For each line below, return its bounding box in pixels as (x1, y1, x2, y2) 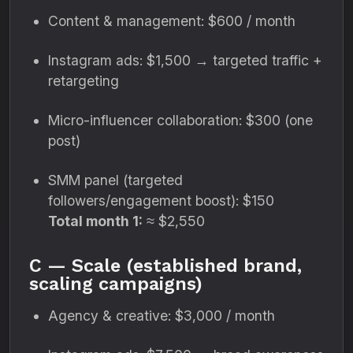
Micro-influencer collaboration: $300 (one (48, 112, 313, 128)
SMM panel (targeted (48, 172, 183, 188)
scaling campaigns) (29, 273, 203, 295)
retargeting (48, 72, 119, 89)
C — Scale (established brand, (29, 255, 302, 277)
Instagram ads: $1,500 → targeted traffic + (48, 52, 322, 69)
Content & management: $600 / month (48, 13, 295, 29)
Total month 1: (48, 213, 143, 229)
